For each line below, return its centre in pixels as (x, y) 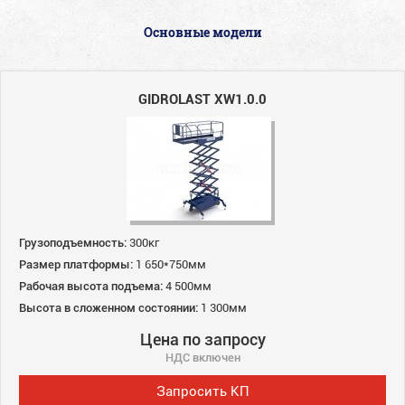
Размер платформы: (76, 264)
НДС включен (202, 357)
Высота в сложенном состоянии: (108, 307)
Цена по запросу (202, 339)
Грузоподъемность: (73, 242)
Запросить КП (202, 390)
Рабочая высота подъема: (91, 285)
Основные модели (202, 32)
